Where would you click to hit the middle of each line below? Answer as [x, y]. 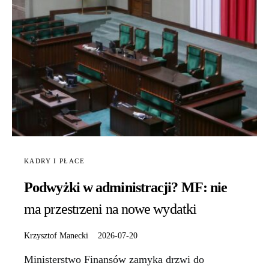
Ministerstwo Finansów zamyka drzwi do [114, 260]
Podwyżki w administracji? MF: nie [126, 188]
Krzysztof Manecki [56, 236]
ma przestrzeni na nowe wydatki [110, 209]
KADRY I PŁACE [54, 161]
